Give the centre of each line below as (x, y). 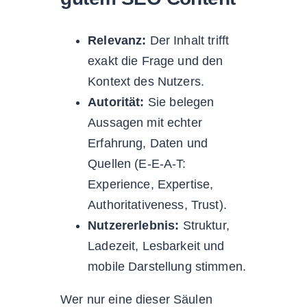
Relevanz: (117, 40)
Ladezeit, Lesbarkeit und (156, 246)
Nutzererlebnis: (134, 225)
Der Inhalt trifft (188, 40)
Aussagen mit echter (145, 122)
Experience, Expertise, (151, 184)
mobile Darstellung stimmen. (167, 266)
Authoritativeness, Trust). (157, 205)
